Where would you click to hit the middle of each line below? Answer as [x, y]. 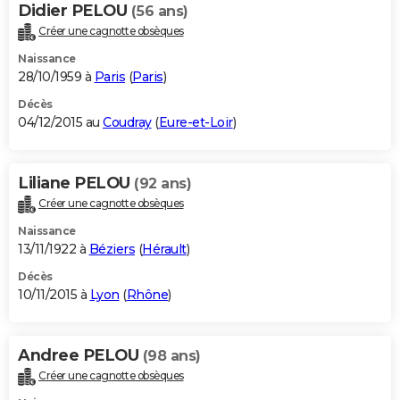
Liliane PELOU [76, 183]
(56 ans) [159, 12]
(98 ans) [171, 355]
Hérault [164, 249]
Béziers [112, 249]
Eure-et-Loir [196, 123]
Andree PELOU [80, 355]
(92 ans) [162, 184]
